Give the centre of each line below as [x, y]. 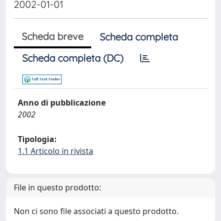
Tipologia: [37, 139]
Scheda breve [53, 36]
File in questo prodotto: [57, 187]
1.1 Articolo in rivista [55, 151]
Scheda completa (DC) [73, 58]
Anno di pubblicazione [62, 103]
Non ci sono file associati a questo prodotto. [96, 211]
